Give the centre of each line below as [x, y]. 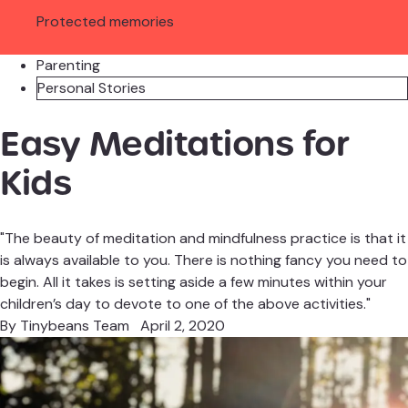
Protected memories [105, 22]
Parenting [68, 66]
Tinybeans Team [75, 326]
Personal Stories [92, 88]
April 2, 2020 [177, 326]
